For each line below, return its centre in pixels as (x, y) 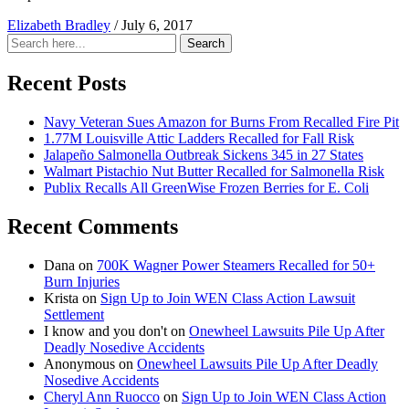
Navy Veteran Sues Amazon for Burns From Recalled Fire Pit (221, 121)
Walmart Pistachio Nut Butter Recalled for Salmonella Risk (214, 171)
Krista (61, 298)
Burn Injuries (82, 281)
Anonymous (79, 363)
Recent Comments (93, 226)
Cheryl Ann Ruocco (102, 396)
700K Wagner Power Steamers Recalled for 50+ (236, 265)
